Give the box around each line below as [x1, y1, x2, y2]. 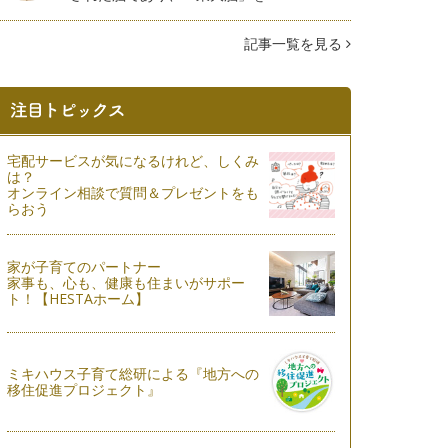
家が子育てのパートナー [6, 257, 161, 277]
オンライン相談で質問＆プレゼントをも [6, 182, 259, 202]
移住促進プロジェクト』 [6, 379, 161, 399]
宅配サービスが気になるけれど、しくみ [6, 150, 259, 170]
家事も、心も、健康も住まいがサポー [6, 273, 245, 293]
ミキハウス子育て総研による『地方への [6, 363, 259, 383]
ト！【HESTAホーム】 [6, 289, 149, 309]
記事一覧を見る [243, 34, 346, 53]
